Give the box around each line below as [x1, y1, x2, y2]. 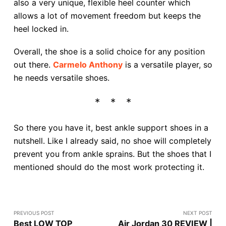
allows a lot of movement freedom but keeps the [13, 11, 201, 21]
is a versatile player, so [122, 59, 212, 70]
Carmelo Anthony [52, 59, 123, 70]
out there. [13, 59, 53, 70]
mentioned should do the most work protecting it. [13, 162, 204, 173]
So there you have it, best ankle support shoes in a [13, 123, 208, 133]
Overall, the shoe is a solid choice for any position [13, 46, 205, 56]
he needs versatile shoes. [13, 72, 109, 83]
